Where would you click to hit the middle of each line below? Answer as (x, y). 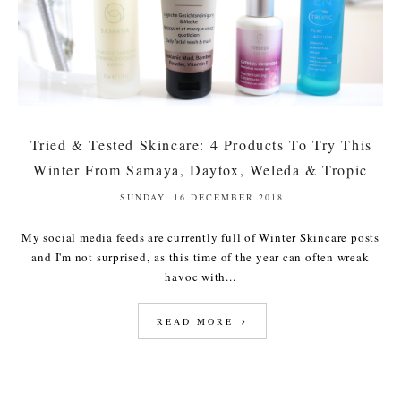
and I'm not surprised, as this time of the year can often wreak (200, 257)
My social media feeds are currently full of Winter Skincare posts (200, 238)
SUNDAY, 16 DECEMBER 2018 (201, 197)
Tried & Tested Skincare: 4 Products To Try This (201, 145)
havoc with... (200, 277)
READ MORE (197, 322)
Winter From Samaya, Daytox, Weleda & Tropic (200, 170)
